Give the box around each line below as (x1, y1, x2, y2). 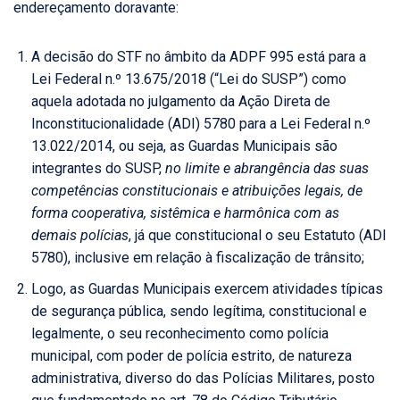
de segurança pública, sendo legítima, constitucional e (31, 303, 367, 321)
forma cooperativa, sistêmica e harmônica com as (31, 204, 339, 222)
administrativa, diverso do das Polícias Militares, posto (31, 370, 375, 387)
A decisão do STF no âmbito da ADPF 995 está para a (31, 48, 366, 66)
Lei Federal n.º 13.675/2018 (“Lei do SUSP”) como (31, 71, 346, 88)
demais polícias (31, 227, 129, 245)
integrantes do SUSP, (31, 160, 165, 178)
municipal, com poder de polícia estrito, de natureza (31, 347, 352, 365)
